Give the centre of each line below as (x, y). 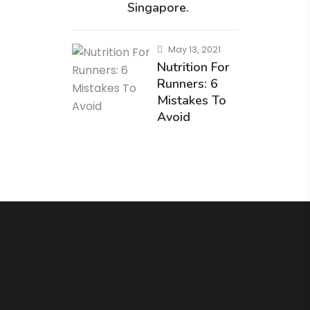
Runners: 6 (188, 84)
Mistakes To (192, 100)
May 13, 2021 (195, 49)
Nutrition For (194, 67)
